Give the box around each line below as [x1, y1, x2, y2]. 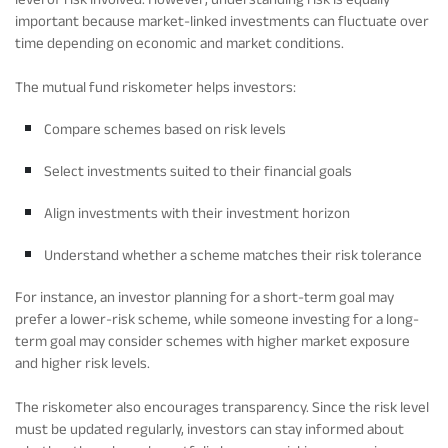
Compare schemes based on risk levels [44, 119, 286, 137]
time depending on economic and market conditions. [15, 33, 344, 51]
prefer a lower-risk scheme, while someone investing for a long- [15, 309, 419, 327]
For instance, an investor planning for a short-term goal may [15, 287, 394, 305]
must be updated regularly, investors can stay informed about [15, 419, 404, 437]
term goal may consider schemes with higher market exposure [15, 331, 410, 349]
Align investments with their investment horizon [44, 203, 350, 221]
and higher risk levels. [15, 353, 150, 371]
